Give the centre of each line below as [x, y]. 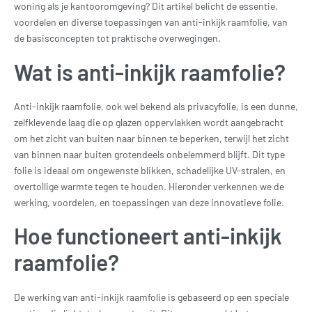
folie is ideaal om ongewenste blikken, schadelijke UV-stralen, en [150, 170]
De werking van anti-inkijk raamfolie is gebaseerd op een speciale [151, 297]
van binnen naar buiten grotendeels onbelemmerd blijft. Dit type [149, 154]
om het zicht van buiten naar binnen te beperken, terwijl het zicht [151, 138]
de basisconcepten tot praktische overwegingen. [117, 38]
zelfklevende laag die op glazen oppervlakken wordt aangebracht [149, 122]
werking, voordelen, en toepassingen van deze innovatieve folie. [149, 202]
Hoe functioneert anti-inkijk [148, 236]
